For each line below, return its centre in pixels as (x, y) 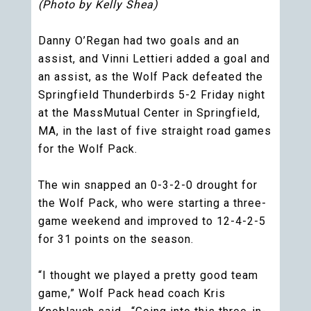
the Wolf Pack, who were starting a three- (152, 203)
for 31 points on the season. (116, 239)
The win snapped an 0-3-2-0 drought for (148, 185)
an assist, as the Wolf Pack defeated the (151, 77)
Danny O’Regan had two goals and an (139, 41)
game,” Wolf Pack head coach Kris (132, 293)
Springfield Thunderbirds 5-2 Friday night (152, 95)
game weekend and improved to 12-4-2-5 (152, 221)
